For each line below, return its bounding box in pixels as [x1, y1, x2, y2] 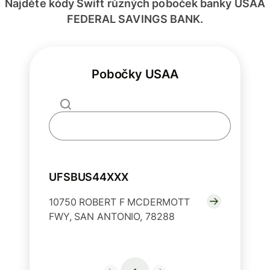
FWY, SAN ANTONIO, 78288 [49, 210, 175, 223]
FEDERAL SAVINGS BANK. [66, 13, 204, 26]
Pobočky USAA [92, 67, 178, 82]
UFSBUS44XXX [49, 171, 128, 184]
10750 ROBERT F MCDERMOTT [49, 196, 190, 209]
